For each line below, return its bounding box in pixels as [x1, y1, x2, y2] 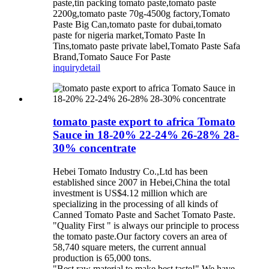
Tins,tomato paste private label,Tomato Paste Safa [53, 40, 240, 51]
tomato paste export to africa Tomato [53, 115, 235, 128]
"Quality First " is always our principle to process [53, 220, 239, 231]
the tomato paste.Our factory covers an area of [53, 231, 227, 242]
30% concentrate [53, 142, 136, 155]
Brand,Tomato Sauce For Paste [53, 51, 171, 62]
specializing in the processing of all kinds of [53, 199, 218, 210]
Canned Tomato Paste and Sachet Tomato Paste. [53, 210, 235, 220]
